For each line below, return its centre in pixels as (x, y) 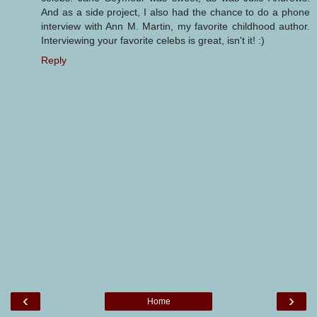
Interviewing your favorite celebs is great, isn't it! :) (153, 41)
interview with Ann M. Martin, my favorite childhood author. (175, 27)
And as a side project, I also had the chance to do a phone (175, 12)
